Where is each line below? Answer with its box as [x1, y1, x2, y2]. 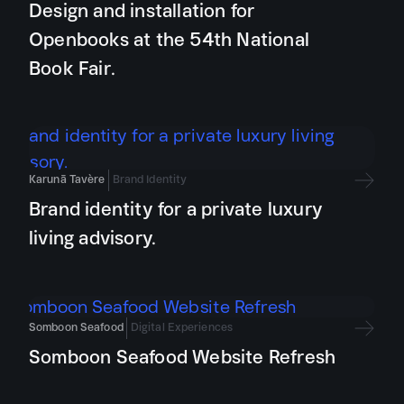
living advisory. [29, 222, 157, 253]
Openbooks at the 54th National [29, 23, 310, 55]
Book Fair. [29, 52, 115, 84]
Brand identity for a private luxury [29, 193, 324, 225]
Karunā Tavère [29, 170, 106, 188]
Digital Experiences [130, 317, 234, 336]
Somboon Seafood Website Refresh [29, 341, 336, 372]
